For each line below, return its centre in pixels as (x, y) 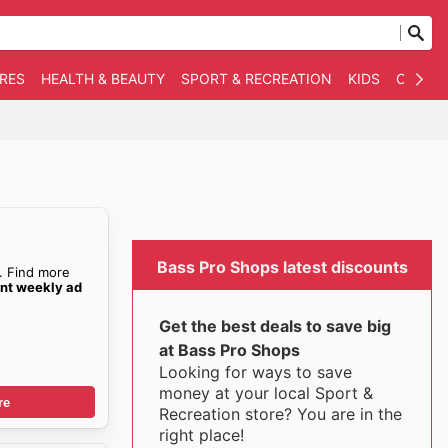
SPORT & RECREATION (256, 78)
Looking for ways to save (255, 372)
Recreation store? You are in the (280, 414)
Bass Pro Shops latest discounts (282, 267)
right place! (201, 435)
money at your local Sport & (265, 393)
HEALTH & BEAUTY (103, 78)
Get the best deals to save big (274, 326)
